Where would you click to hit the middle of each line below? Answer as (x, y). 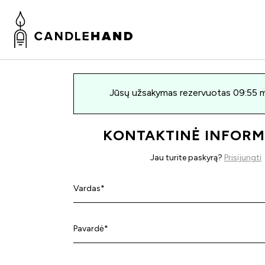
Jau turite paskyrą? (187, 158)
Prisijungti (243, 158)
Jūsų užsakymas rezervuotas (171, 93)
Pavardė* (91, 229)
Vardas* (89, 188)
